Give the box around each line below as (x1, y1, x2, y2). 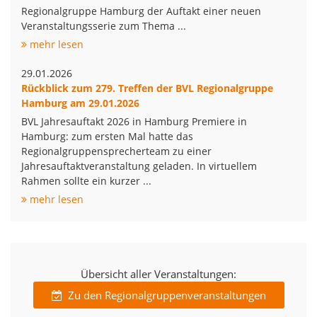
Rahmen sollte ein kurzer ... (21, 173, 151, 188)
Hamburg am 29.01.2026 (21, 96, 139, 110)
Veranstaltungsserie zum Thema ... (21, 18, 186, 33)
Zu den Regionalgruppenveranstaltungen (67, 287, 266, 302)
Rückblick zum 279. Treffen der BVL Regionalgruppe (21, 81, 273, 95)
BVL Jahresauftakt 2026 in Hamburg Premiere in (21, 114, 247, 128)
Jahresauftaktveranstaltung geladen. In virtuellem (21, 158, 257, 173)
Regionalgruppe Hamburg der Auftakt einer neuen (21, 4, 261, 18)
